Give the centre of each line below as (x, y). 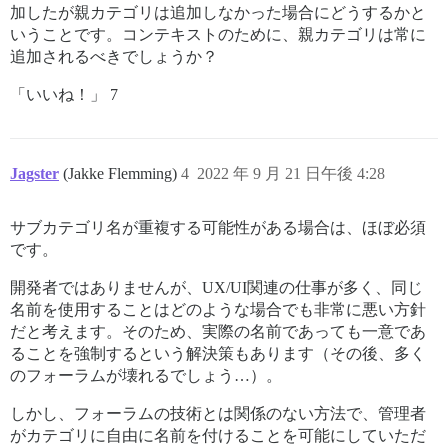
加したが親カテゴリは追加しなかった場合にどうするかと (218, 13)
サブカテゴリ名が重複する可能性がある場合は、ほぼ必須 (218, 228)
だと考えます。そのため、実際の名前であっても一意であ (218, 332)
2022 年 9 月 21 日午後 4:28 (291, 174)
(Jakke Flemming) (122, 174)
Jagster (34, 174)
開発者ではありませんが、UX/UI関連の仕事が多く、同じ (216, 288)
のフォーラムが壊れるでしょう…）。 (146, 376)
